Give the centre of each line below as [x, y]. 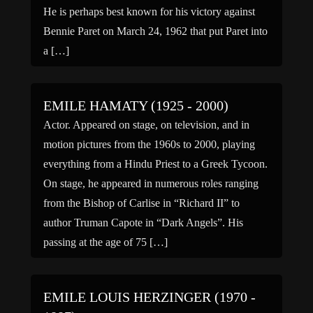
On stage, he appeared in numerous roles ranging [151, 183]
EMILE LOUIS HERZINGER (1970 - [150, 297]
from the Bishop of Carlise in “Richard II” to [141, 203]
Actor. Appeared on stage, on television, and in [146, 125]
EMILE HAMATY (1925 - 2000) [136, 105]
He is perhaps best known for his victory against [149, 12]
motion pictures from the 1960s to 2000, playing [149, 144]
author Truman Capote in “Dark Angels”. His [143, 223]
